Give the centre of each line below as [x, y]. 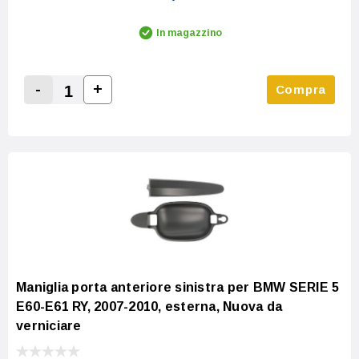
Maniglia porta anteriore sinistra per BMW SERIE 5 [178, 288]
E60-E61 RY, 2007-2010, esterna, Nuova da [149, 307]
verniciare [49, 326]
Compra [301, 90]
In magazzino [189, 33]
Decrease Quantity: [95, 109]
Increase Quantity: [152, 108]
